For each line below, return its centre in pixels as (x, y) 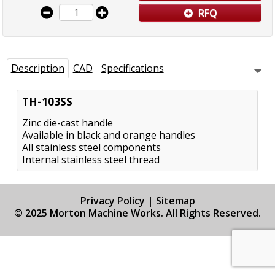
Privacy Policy (112, 201)
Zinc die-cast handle (68, 123)
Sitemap (175, 201)
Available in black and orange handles (109, 135)
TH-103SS (48, 102)
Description (37, 68)
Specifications (132, 68)
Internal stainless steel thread (91, 160)
